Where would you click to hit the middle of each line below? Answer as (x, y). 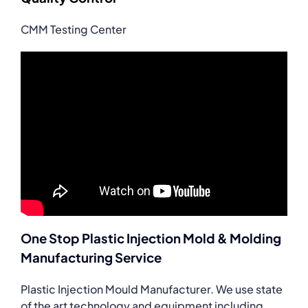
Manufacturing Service (91, 258)
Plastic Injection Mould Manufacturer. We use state (152, 289)
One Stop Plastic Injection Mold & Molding (151, 239)
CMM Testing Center (73, 29)
